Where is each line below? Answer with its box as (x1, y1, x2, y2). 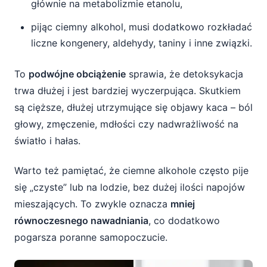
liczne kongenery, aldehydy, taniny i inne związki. (31, 37, 252, 49)
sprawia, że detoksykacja (126, 68, 243, 80)
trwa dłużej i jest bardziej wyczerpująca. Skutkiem (14, 85, 241, 97)
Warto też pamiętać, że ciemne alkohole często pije (14, 164, 249, 176)
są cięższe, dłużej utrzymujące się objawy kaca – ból (14, 101, 253, 113)
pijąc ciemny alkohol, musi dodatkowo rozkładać (31, 21, 252, 33)
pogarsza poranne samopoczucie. (14, 231, 167, 243)
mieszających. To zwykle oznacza (14, 198, 170, 210)
